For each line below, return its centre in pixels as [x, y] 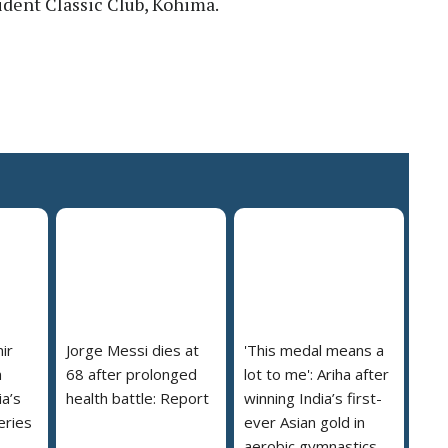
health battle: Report [137, 398]
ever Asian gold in [304, 422]
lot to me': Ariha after [316, 374]
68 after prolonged [131, 374]
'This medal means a [314, 350]
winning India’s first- [313, 398]
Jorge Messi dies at [132, 350]
